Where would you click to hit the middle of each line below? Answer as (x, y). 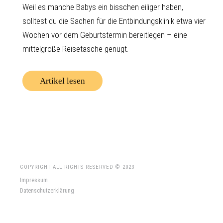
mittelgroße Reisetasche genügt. (75, 49)
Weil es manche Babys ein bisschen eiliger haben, (103, 7)
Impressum (34, 180)
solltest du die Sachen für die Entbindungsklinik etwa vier (114, 21)
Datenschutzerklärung (47, 191)
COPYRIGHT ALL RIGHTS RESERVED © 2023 (77, 167)
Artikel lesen (62, 81)
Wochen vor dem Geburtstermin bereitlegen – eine (105, 35)
